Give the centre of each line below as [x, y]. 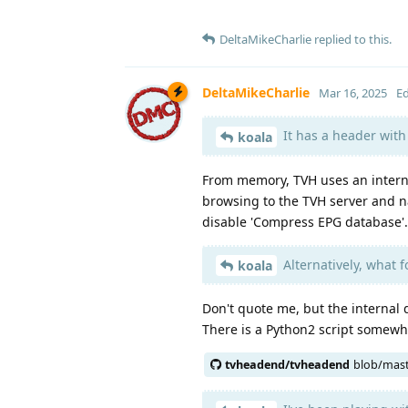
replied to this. [352, 39]
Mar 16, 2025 [353, 92]
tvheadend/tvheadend [287, 365]
